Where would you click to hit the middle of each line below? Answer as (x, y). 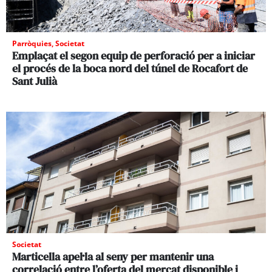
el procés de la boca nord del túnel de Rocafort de (130, 68)
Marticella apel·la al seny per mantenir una (113, 256)
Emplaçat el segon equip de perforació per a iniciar (134, 55)
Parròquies (32, 43)
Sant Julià (35, 81)
